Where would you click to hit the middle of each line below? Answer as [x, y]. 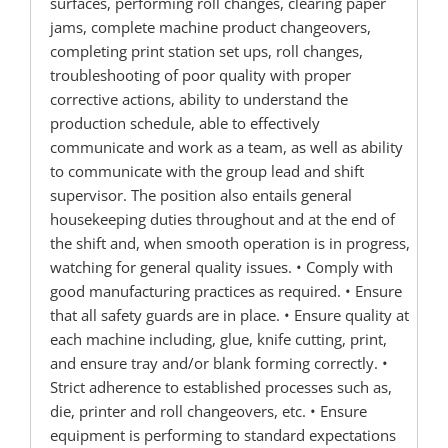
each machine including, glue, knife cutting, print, [219, 339]
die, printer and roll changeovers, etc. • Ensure [209, 411]
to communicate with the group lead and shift [207, 171]
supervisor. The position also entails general [201, 195]
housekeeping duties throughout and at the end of [223, 219]
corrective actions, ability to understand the [199, 99]
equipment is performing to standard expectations [223, 435]
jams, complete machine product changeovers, [211, 27]
